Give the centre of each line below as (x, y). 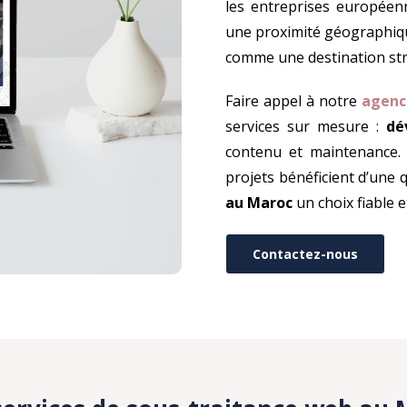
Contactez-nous (305, 254)
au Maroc (258, 203)
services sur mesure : (306, 127)
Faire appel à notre (293, 101)
